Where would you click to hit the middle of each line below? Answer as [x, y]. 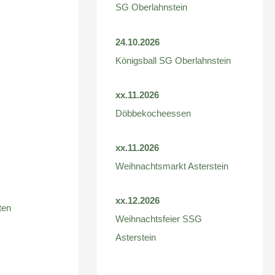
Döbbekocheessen [153, 113]
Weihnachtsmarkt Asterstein [172, 166]
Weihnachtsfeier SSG [159, 219]
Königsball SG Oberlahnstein [173, 60]
